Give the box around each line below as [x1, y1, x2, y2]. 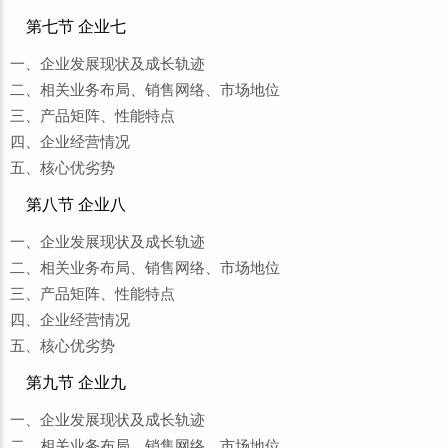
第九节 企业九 [26, 374, 126, 391]
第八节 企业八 [26, 196, 126, 213]
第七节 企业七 [26, 18, 126, 35]
